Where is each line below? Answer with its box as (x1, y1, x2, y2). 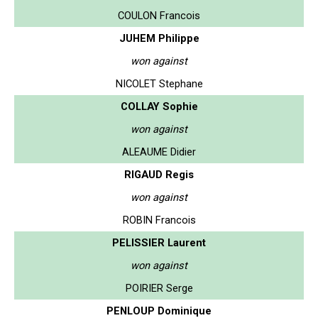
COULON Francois (118, 9, 200, 22)
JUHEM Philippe (119, 31, 199, 45)
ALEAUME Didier (122, 145, 196, 158)
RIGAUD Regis (124, 168, 194, 181)
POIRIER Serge (125, 281, 193, 295)
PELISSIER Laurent (112, 236, 206, 249)
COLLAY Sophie (120, 99, 198, 113)
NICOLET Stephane (115, 77, 203, 90)
